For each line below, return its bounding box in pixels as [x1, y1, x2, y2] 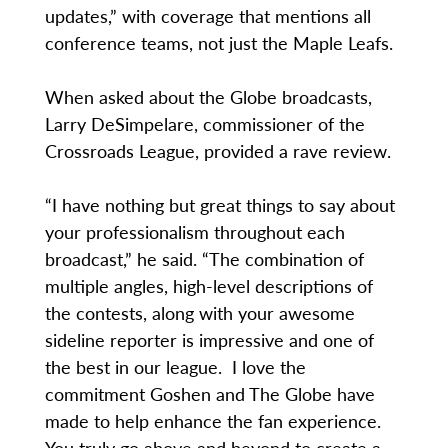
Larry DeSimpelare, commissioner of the [44, 111, 365, 137]
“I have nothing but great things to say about [44, 192, 395, 218]
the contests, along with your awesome [44, 300, 355, 326]
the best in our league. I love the [44, 354, 306, 380]
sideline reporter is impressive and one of [44, 327, 374, 353]
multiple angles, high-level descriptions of [44, 273, 373, 299]
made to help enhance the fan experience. [44, 408, 386, 434]
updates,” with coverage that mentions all [44, 3, 371, 29]
